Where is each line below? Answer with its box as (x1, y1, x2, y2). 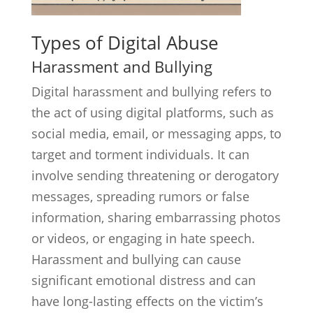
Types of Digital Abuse (31, 30, 219, 55)
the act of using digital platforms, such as (31, 104, 274, 121)
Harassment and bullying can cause (31, 251, 241, 268)
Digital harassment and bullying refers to (31, 83, 272, 100)
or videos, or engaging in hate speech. (31, 230, 255, 247)
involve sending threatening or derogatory (31, 167, 279, 184)
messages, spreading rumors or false (31, 188, 249, 205)
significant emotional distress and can (31, 272, 256, 289)
